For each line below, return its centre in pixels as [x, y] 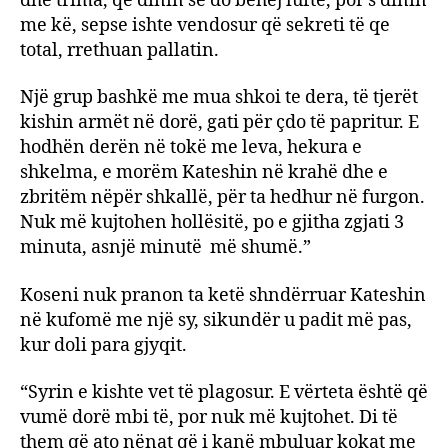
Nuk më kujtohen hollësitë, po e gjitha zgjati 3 [212, 222]
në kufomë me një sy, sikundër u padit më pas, [216, 320]
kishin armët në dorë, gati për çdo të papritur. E [219, 122]
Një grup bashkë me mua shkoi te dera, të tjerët [219, 97]
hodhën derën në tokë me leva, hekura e [191, 147]
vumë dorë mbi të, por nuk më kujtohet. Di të [209, 417]
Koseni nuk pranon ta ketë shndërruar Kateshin [223, 295]
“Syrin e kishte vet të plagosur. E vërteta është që [224, 392]
